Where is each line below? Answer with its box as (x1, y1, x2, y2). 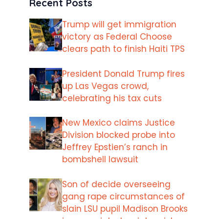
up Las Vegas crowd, (62, 80, 149, 92)
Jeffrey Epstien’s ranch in (62, 141, 168, 153)
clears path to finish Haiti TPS (62, 43, 185, 55)
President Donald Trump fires (62, 67, 185, 80)
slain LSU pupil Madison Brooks (62, 202, 188, 215)
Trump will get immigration (62, 19, 176, 31)
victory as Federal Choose (62, 31, 172, 43)
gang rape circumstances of (62, 190, 185, 202)
